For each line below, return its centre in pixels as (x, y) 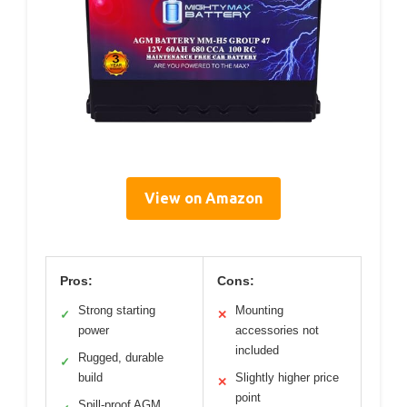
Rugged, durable (121, 357)
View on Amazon (203, 198)
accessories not (277, 330)
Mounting (259, 310)
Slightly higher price (287, 377)
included (257, 350)
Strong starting (117, 310)
